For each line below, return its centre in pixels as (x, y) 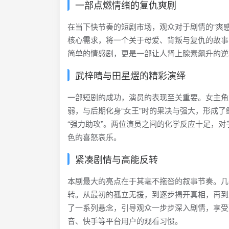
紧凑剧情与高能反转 (117, 159)
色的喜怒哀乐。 (94, 137)
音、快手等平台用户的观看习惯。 (125, 221)
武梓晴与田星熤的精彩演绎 (130, 75)
